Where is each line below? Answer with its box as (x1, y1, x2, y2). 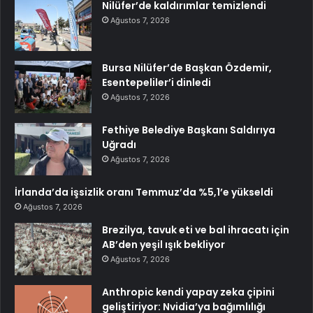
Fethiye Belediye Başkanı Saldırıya (102, 122, 275, 137)
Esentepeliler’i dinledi (102, 75, 211, 89)
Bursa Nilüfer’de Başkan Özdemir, (102, 60, 272, 75)
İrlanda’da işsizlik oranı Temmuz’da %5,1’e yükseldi (15, 184, 273, 199)
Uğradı (102, 137, 136, 152)
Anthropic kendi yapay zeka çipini (102, 284, 275, 299)
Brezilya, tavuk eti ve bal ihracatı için (102, 222, 289, 237)
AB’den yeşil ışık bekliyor (102, 237, 225, 252)
